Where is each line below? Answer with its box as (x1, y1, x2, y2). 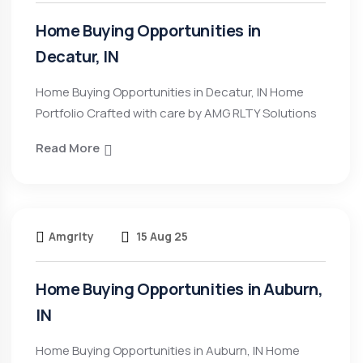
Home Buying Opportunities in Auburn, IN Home (36, 342, 300, 359)
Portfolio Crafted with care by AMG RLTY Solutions (36, 105, 317, 122)
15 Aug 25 (134, 228, 188, 244)
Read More (36, 139, 100, 156)
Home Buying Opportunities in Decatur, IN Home (36, 83, 304, 100)
